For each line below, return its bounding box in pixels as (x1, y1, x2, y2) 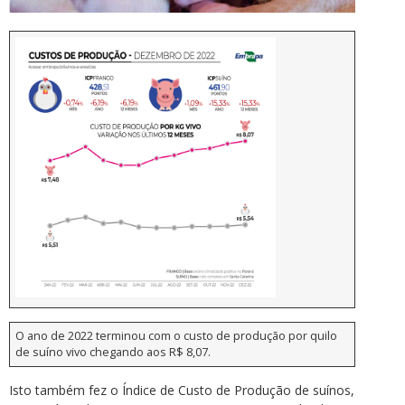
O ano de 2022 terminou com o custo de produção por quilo (15, 328, 338, 344)
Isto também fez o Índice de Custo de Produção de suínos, (9, 381, 354, 400)
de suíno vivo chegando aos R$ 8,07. (15, 344, 212, 361)
